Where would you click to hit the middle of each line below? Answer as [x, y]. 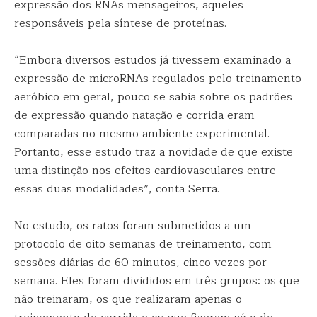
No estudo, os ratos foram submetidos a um [133, 226]
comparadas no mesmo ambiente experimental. [142, 134]
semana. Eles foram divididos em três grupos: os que [157, 281]
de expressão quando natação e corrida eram [134, 115]
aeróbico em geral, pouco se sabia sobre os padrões [153, 97]
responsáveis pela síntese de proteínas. [120, 23]
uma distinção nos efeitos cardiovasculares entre [145, 171]
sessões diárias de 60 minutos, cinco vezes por [140, 263]
